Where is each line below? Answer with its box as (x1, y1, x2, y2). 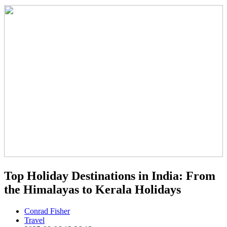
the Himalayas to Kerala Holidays (4, 182, 181, 196)
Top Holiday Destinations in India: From (4, 169, 215, 182)
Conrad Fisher (24, 206, 70, 215)
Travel (24, 215, 45, 224)
